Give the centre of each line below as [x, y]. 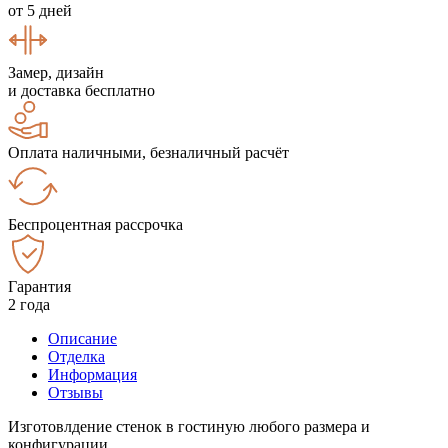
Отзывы [75, 392]
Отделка [76, 356]
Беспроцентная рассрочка [95, 224]
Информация [92, 374]
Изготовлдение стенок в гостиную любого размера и [189, 426]
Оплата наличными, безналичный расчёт [148, 152]
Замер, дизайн [56, 72]
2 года [29, 304]
